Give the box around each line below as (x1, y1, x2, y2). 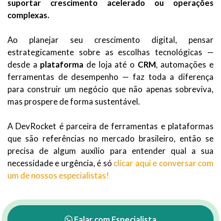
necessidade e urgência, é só (7, 158, 114, 169)
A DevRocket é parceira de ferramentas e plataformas (7, 121, 214, 132)
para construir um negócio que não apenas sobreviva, (7, 84, 214, 95)
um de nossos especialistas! (7, 170, 109, 181)
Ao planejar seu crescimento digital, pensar (7, 35, 214, 45)
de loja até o (83, 59, 138, 70)
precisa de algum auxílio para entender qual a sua (7, 146, 214, 156)
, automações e (155, 59, 214, 70)
